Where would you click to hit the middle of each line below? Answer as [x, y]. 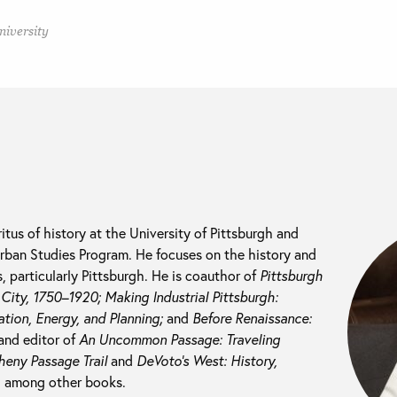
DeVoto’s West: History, [207, 361]
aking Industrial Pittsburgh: [197, 297]
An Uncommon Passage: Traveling [179, 339]
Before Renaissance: [252, 318]
